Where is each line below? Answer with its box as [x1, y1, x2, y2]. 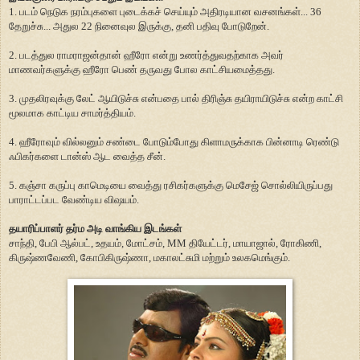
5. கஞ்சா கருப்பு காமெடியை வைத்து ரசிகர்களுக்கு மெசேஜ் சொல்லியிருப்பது [9, 178, 333, 191]
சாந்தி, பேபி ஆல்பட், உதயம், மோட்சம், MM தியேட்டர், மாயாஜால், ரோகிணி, [9, 236, 321, 249]
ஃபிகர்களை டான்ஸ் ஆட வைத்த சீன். [9, 149, 166, 162]
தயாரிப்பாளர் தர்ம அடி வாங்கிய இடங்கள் [9, 222, 182, 235]
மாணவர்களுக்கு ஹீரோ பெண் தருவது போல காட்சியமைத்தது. [9, 63, 275, 76]
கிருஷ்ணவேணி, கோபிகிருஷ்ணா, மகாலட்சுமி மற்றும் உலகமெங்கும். [9, 251, 290, 264]
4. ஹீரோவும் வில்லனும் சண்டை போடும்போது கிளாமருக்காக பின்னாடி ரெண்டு [9, 135, 339, 148]
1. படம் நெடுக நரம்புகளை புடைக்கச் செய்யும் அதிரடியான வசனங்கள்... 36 [9, 5, 321, 18]
